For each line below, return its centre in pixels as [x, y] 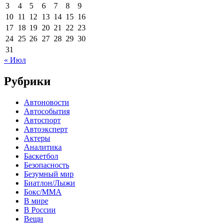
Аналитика [43, 147]
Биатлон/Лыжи [50, 183]
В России [40, 210]
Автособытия [47, 111]
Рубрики [27, 81]
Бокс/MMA [43, 192]
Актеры [37, 138]
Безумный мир [49, 174]
